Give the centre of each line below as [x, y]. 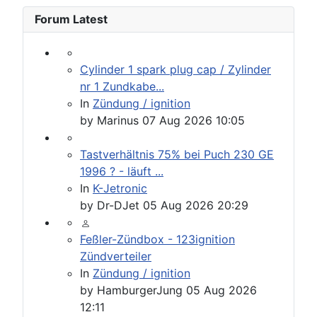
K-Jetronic [120, 189]
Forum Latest [71, 19]
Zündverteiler [116, 257]
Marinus [118, 121]
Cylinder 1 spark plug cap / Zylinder [175, 70]
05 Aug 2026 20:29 [196, 206]
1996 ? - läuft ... [122, 172]
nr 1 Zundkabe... [122, 87]
